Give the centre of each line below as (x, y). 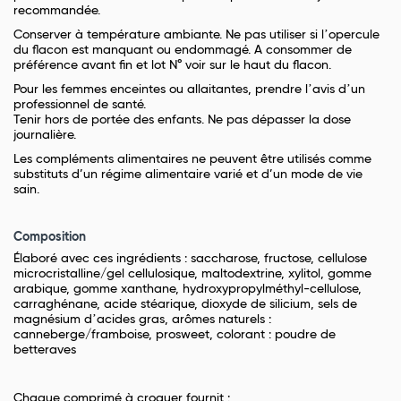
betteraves (45, 350)
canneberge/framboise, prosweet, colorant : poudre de (175, 335)
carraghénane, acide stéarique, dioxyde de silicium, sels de (185, 305)
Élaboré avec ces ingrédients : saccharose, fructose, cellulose (190, 259)
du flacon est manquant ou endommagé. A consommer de (183, 51)
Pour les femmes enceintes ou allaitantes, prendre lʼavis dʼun (189, 90)
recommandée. (57, 11)
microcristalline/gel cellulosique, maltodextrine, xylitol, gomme (192, 274)
